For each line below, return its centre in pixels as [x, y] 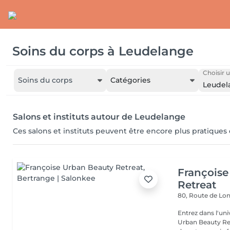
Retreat [197, 185]
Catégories [130, 80]
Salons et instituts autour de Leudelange [99, 117]
